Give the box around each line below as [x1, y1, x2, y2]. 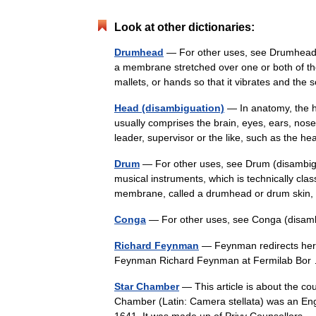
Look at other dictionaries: [114, 21, 255, 33]
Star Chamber [114, 281, 179, 292]
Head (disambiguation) [114, 102, 224, 114]
